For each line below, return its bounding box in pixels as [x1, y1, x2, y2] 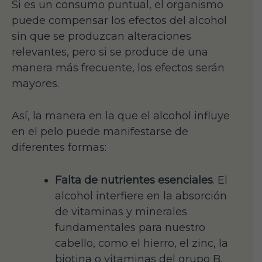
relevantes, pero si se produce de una [12, 45, 208, 58]
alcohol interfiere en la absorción [55, 189, 227, 203]
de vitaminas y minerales [55, 205, 187, 219]
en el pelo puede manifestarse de [12, 125, 188, 139]
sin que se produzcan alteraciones [12, 29, 191, 43]
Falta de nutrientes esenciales [55, 174, 213, 187]
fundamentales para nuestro [55, 221, 205, 235]
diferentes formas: [12, 141, 106, 154]
